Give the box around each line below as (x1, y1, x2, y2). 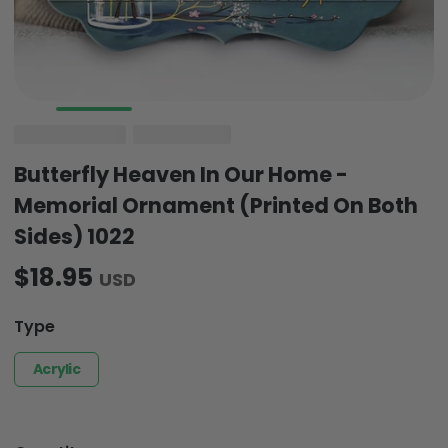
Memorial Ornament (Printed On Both (14, 157, 418, 187)
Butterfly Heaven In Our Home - (14, 126, 348, 156)
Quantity (14, 406, 86, 430)
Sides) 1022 (14, 188, 135, 218)
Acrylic (33, 324, 80, 345)
